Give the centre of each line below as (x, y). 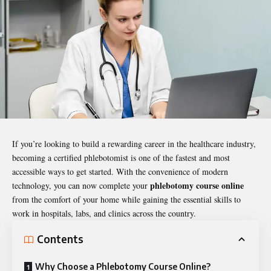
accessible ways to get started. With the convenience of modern (120, 171)
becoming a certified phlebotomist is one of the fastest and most (121, 157)
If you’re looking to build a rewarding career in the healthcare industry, (134, 143)
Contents (60, 239)
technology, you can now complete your (81, 185)
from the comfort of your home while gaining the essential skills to (126, 199)
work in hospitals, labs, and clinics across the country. (104, 213)
